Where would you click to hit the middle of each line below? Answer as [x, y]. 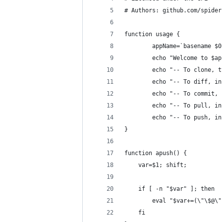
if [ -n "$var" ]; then [169, 189]
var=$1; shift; [156, 165]
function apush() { [156, 153]
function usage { [152, 34]
